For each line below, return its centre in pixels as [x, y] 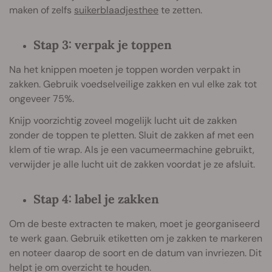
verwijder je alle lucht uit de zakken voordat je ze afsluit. [132, 165]
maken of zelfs [42, 10]
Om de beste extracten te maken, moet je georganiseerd [134, 224]
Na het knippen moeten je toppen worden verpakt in [125, 70]
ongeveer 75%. [42, 99]
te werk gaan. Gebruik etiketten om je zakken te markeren [136, 239]
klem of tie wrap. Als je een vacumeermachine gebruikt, [132, 150]
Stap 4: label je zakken [96, 199]
